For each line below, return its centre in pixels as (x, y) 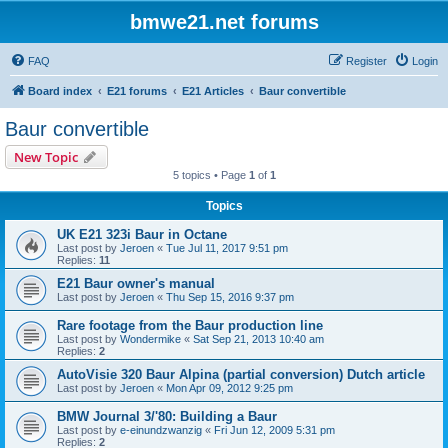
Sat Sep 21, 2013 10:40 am (258, 339)
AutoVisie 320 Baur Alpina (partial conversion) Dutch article (241, 374)
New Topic (46, 157)
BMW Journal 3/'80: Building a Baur (167, 416)
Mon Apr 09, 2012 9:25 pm (229, 388)
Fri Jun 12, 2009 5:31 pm (274, 430)
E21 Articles (213, 91)
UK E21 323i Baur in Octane (142, 234)
